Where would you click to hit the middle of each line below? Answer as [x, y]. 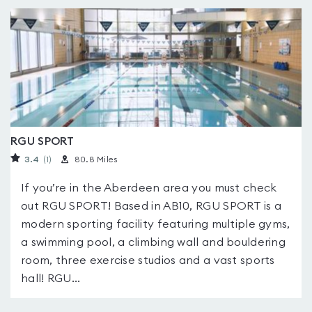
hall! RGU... [51, 279]
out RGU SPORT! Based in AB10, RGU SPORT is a [151, 206]
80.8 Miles [96, 159]
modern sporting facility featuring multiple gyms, [156, 224]
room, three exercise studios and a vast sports [148, 260]
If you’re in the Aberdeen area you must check [149, 188]
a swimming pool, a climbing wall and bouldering [154, 242]
